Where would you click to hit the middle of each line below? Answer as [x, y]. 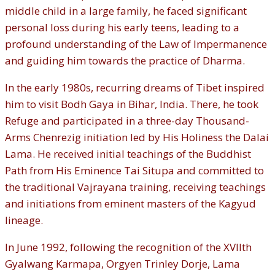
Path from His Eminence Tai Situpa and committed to [134, 171]
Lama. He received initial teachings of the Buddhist [128, 154]
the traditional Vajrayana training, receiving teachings [135, 187]
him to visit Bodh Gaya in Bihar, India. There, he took [132, 104]
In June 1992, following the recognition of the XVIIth [128, 247]
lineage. [24, 220]
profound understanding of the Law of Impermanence [136, 44]
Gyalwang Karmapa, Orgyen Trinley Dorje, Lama [122, 264]
